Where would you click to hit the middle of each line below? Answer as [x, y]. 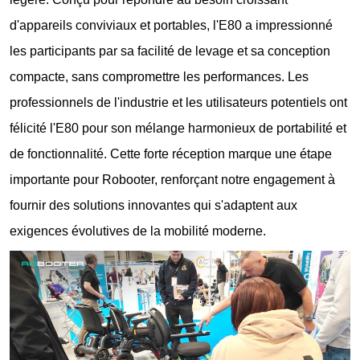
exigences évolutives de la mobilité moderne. [138, 231]
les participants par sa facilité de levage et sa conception [170, 51]
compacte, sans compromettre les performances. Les [160, 77]
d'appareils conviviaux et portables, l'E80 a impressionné [172, 25]
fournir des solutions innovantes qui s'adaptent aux [154, 205]
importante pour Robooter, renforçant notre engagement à [173, 180]
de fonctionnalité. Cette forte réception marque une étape [171, 154]
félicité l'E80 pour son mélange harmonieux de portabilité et [178, 128]
